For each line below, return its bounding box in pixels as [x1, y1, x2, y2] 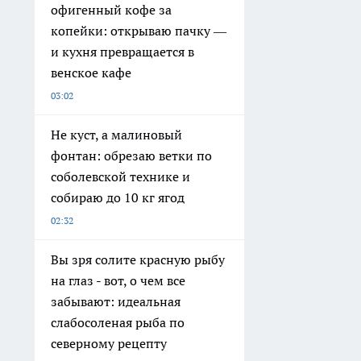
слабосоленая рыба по [51, 313, 185, 330]
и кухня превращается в [51, 43, 194, 60]
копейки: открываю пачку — [51, 22, 226, 39]
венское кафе [51, 64, 131, 81]
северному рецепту [51, 334, 167, 351]
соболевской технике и [51, 168, 190, 185]
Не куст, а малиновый [51, 126, 182, 143]
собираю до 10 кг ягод [51, 189, 185, 205]
